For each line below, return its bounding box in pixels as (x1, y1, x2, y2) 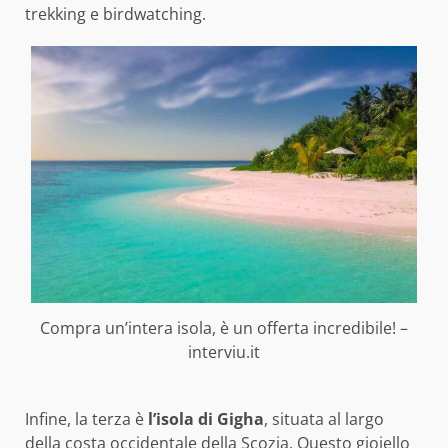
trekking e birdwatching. (25, 2, 206, 25)
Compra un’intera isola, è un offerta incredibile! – (40, 317, 408, 340)
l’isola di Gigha (148, 408, 264, 430)
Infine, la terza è (25, 408, 148, 430)
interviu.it (188, 341, 260, 364)
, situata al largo (264, 408, 384, 430)
